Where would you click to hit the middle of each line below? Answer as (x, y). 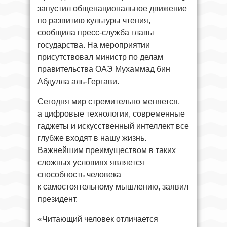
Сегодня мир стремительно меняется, (109, 102)
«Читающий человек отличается (98, 219)
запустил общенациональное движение (112, 8)
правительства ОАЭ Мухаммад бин (104, 69)
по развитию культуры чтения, (94, 21)
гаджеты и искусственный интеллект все (113, 126)
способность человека (79, 175)
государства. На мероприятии (94, 45)
